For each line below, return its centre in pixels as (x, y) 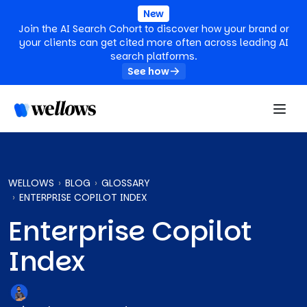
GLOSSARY (125, 183)
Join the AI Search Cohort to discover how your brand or (153, 29)
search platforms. (153, 56)
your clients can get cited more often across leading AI (153, 42)
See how (148, 71)
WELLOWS (31, 183)
